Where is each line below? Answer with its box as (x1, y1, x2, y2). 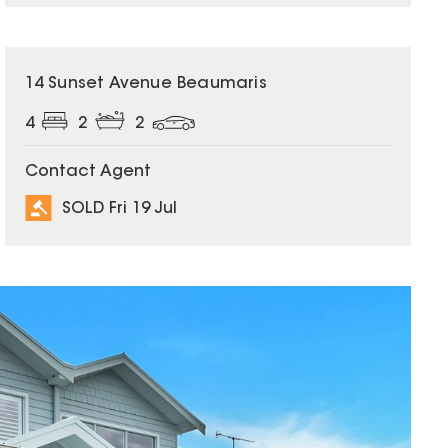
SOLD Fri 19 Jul (61, 200, 177, 217)
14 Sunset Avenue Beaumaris (24, 76, 267, 93)
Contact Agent (24, 164, 151, 181)
